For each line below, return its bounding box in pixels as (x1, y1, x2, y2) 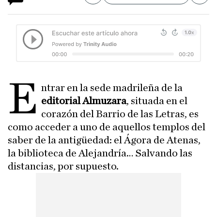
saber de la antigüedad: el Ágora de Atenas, (8, 134, 201, 145)
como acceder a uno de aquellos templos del (8, 121, 205, 132)
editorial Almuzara (41, 95, 127, 106)
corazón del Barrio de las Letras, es (41, 108, 199, 119)
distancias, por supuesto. (8, 160, 119, 171)
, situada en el (126, 95, 188, 106)
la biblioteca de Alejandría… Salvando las (8, 147, 192, 158)
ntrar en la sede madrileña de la (41, 82, 183, 93)
